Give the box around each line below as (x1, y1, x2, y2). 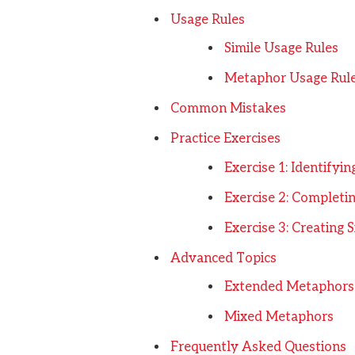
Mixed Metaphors (223, 308, 334, 325)
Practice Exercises (170, 131, 281, 147)
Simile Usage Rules (223, 40, 338, 57)
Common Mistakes (170, 101, 286, 117)
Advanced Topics (170, 250, 277, 266)
